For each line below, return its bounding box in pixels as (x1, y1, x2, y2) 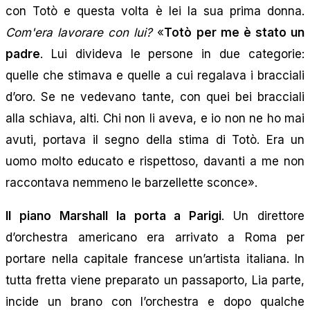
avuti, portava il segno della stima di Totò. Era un (6, 132, 304, 147)
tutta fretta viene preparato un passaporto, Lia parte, (6, 273, 304, 287)
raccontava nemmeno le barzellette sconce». (6, 175, 257, 190)
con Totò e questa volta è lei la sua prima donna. (6, 3, 304, 18)
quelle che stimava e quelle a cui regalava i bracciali (6, 68, 304, 82)
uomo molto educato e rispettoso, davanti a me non (6, 154, 304, 168)
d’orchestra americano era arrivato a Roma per (6, 230, 304, 244)
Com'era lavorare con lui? (6, 25, 153, 39)
